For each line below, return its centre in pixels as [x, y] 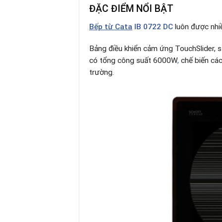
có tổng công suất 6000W [133, 61]
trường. [102, 73]
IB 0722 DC [153, 27]
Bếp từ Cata [111, 27]
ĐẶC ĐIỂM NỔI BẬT [131, 8]
